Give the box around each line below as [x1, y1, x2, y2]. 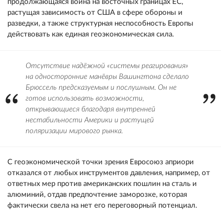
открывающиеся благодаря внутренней [26, 106, 156, 113]
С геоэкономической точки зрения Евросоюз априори [7, 158, 194, 166]
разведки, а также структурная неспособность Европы [7, 20, 193, 27]
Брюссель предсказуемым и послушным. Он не [26, 84, 177, 91]
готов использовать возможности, [26, 95, 145, 102]
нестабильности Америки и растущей [26, 116, 154, 124]
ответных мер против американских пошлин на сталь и [7, 180, 197, 187]
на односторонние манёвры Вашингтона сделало [26, 73, 189, 80]
